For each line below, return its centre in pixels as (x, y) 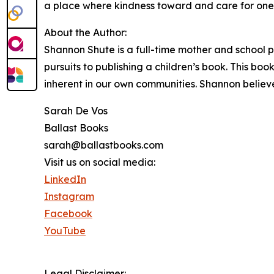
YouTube (65, 230)
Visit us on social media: (100, 162)
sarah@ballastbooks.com (104, 145)
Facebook (68, 213)
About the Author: (86, 32)
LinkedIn (65, 179)
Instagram (69, 196)
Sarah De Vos (76, 110)
